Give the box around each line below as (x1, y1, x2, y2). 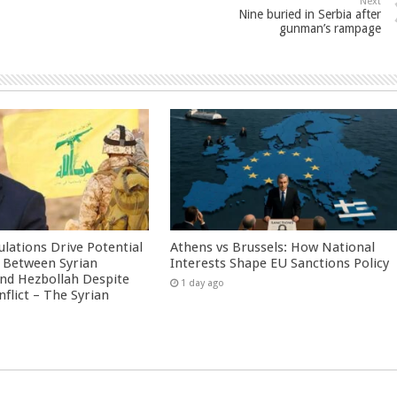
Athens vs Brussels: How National (170, 238, 376, 255)
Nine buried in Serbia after (238, 7, 381, 21)
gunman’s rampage (279, 21, 381, 35)
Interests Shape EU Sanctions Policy (170, 254, 390, 271)
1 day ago (181, 276, 225, 289)
